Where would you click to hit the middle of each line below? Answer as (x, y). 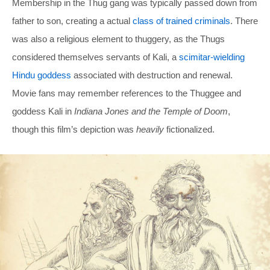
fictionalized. (189, 129)
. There (244, 20)
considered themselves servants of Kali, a (96, 57)
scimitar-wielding (212, 57)
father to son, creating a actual (72, 20)
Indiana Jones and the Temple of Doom (151, 111)
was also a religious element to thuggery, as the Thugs (118, 39)
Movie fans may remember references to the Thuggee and (127, 93)
